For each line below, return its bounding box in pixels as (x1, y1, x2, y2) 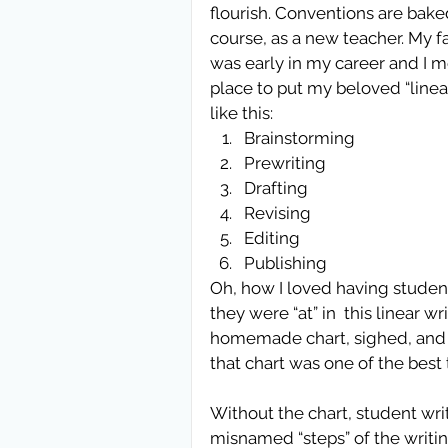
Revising (244, 203, 319, 223)
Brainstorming (244, 128, 363, 148)
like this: (210, 103, 281, 123)
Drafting (244, 178, 316, 198)
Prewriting (244, 153, 334, 173)
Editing (244, 228, 308, 248)
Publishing (244, 253, 331, 273)
